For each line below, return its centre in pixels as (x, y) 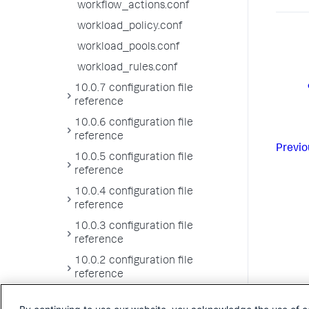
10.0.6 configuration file (134, 123)
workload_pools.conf (128, 48)
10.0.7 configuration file (134, 89)
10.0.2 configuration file (134, 261)
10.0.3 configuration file (134, 227)
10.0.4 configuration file (134, 192)
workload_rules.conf (127, 68)
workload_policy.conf (130, 27)
